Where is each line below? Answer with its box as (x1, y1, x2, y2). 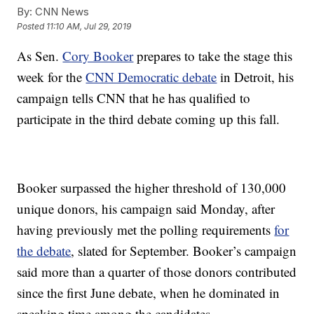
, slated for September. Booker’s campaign (71, 242, 297, 259)
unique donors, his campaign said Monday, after (17, 200, 275, 217)
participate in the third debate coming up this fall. (17, 110, 280, 128)
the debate (17, 242, 71, 259)
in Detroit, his (217, 68, 294, 86)
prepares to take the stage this (133, 47, 293, 64)
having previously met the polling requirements (17, 221, 275, 238)
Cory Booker (62, 47, 134, 64)
